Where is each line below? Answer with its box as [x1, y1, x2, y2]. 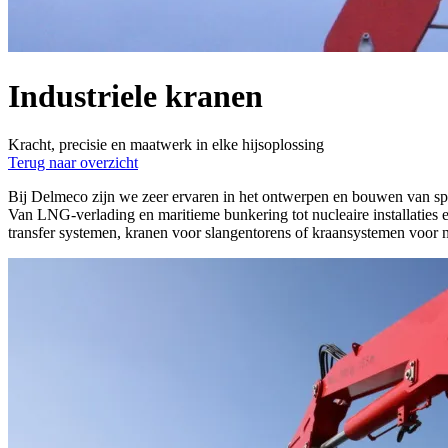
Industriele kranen [8, 77, 263, 114]
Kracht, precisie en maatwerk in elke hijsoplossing [8, 135, 324, 153]
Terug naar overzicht [8, 153, 138, 171]
